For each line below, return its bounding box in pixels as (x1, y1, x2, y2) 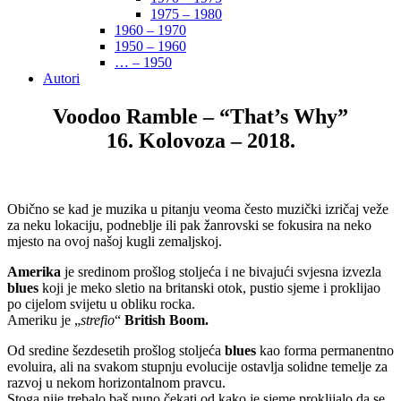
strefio (81, 311, 115, 328)
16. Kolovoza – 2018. (106, 128, 295, 152)
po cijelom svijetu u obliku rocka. (7, 295, 195, 311)
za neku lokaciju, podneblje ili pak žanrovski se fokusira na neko (7, 217, 371, 233)
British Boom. (124, 311, 209, 328)
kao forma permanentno (256, 342, 394, 358)
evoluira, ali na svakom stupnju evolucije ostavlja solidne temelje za (7, 358, 388, 374)
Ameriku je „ (7, 311, 81, 328)
